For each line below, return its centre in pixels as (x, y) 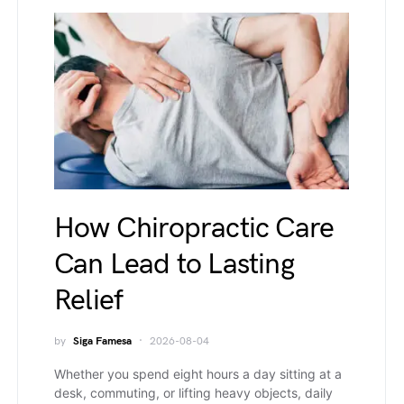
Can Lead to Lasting (174, 265)
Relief (89, 301)
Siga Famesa (102, 341)
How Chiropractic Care (194, 229)
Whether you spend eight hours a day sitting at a (198, 374)
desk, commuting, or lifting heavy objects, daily (193, 393)
